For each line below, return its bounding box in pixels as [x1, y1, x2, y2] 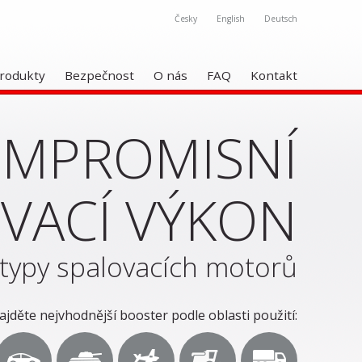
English [217, 13, 245, 24]
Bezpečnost [65, 67, 134, 83]
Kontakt [250, 67, 297, 83]
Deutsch [264, 13, 297, 24]
